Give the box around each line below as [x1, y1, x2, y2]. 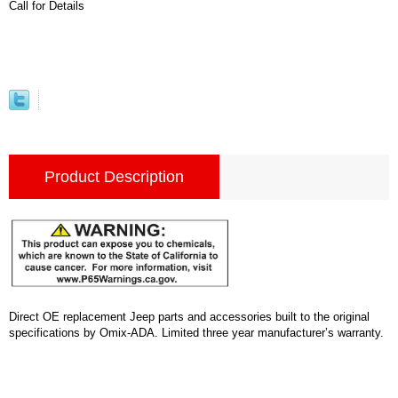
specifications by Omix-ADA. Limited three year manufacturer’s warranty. [9, 325, 384, 339]
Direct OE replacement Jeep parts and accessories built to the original [9, 309, 370, 323]
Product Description [44, 167, 184, 186]
